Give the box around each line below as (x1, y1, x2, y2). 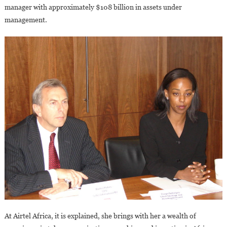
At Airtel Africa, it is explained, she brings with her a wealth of (4, 212, 196, 220)
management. (4, 15, 47, 24)
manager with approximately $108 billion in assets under (4, 3, 182, 11)
